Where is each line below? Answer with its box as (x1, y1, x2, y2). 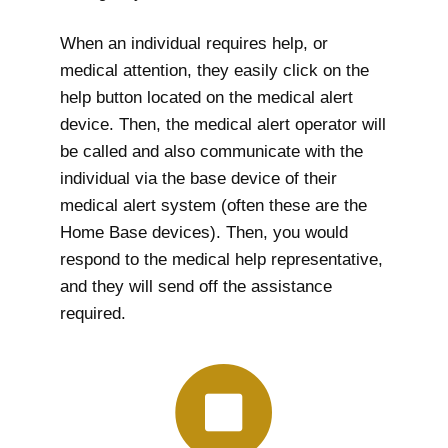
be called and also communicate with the (60, 142, 363, 162)
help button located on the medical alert (60, 88, 353, 108)
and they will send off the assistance (60, 277, 332, 297)
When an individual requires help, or (60, 34, 328, 54)
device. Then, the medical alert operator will (60, 115, 386, 135)
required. (60, 304, 126, 324)
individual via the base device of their (60, 169, 337, 189)
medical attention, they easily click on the (60, 61, 369, 81)
